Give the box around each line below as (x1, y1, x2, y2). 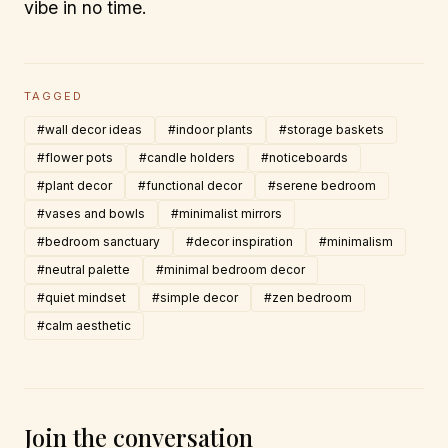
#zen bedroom (264, 290, 352, 305)
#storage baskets (279, 122, 384, 137)
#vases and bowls (37, 206, 145, 221)
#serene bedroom (268, 178, 376, 193)
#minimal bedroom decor (156, 262, 305, 277)
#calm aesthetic (37, 318, 131, 333)
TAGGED (24, 89, 83, 103)
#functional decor (138, 178, 242, 193)
